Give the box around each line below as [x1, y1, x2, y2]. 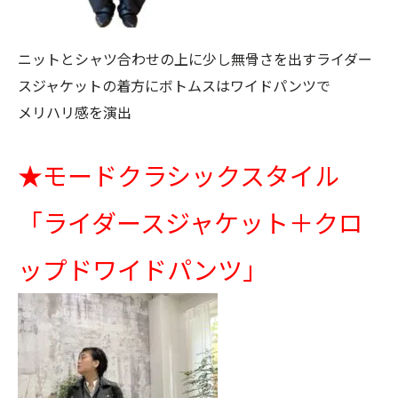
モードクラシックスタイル [43, 157, 339, 193]
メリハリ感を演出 [18, 101, 131, 123]
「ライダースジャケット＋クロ [18, 204, 363, 240]
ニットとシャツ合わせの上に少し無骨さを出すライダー [18, 48, 372, 69]
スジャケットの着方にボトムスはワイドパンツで [18, 75, 330, 96]
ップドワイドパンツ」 [18, 251, 267, 287]
